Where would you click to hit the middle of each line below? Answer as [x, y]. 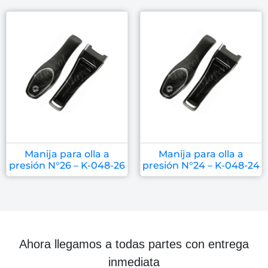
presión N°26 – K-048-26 [67, 165]
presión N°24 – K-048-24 [201, 165]
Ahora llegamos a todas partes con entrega [134, 244]
